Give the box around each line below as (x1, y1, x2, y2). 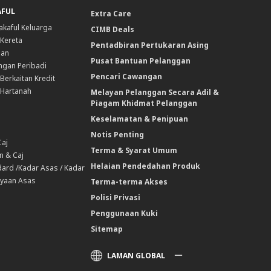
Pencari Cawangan (91, 71, 163, 82)
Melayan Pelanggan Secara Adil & (91, 87, 220, 97)
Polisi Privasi (91, 192, 141, 203)
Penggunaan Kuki (91, 207, 158, 218)
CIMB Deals (91, 24, 135, 34)
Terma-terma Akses (91, 176, 168, 187)
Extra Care (91, 8, 132, 19)
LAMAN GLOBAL (107, 250, 166, 261)
